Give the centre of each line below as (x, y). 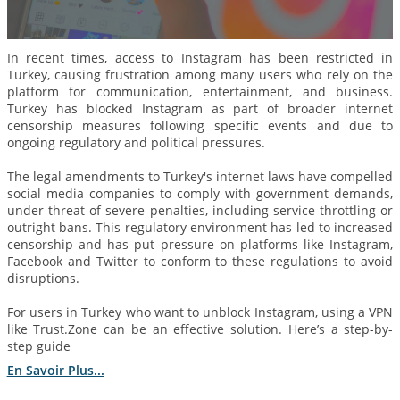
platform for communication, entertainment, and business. (200, 92)
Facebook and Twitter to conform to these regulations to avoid (200, 262)
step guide (38, 346)
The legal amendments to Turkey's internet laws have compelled (200, 177)
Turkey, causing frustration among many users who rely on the (200, 75)
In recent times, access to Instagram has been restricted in (200, 58)
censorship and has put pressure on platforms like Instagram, (200, 245)
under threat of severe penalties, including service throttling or (200, 211)
